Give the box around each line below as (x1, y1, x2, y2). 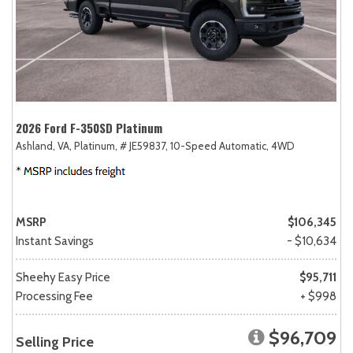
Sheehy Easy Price (16, 270, 110, 285)
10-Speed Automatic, (170, 139, 269, 153)
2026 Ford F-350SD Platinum (16, 119, 162, 137)
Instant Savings (16, 234, 94, 249)
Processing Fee (16, 289, 93, 304)
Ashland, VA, (16, 139, 72, 153)
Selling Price (16, 333, 94, 351)
